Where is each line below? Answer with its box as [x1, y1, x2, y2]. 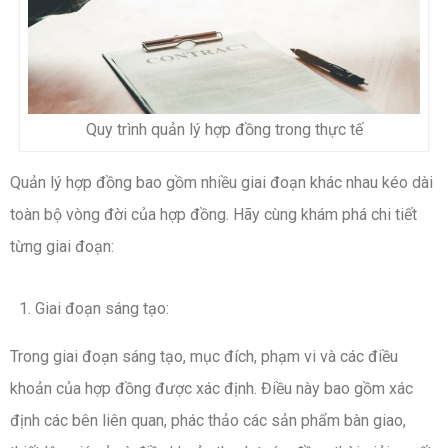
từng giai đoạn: [10, 236, 114, 256]
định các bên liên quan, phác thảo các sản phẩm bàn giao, [10, 410, 406, 430]
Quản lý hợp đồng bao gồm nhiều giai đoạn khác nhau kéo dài [10, 172, 433, 192]
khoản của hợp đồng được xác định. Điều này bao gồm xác [10, 378, 413, 398]
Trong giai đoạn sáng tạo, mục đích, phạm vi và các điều [10, 346, 398, 366]
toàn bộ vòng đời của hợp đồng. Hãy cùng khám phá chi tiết [10, 204, 417, 224]
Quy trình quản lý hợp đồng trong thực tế [85, 119, 363, 139]
